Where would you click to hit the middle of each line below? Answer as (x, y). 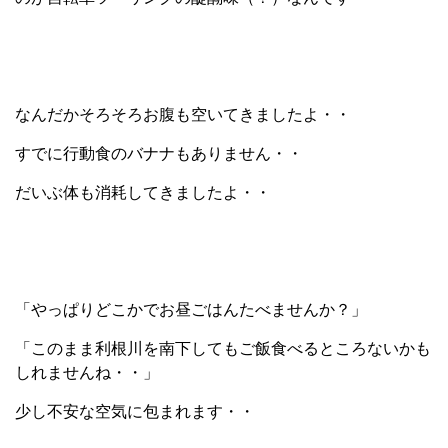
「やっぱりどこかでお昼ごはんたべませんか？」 (191, 309)
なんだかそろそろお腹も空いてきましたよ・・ (183, 114)
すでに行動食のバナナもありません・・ (159, 153)
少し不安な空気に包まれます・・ (135, 411)
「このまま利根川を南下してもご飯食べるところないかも (223, 348)
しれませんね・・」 (87, 372)
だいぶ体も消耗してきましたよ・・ (143, 192)
